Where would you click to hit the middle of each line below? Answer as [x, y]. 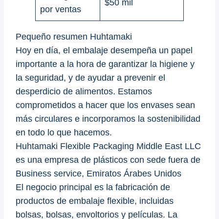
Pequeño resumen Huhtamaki [74, 37]
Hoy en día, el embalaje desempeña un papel [104, 51]
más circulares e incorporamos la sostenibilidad [108, 119]
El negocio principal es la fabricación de [93, 187]
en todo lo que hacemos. [64, 133]
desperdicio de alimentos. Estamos [84, 92]
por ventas [61, 10]
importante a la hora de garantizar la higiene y [105, 64]
